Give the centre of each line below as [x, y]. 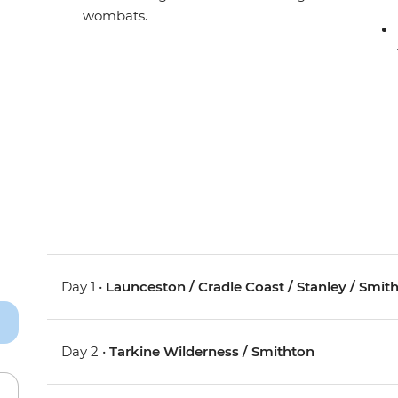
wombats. [115, 16]
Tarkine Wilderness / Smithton [212, 352]
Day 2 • [86, 352]
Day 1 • [84, 287]
